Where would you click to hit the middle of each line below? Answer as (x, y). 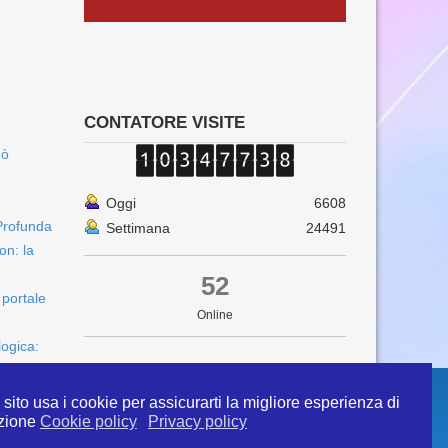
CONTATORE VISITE (164, 122)
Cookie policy (88, 421)
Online (214, 315)
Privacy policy (197, 421)
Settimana (137, 228)
